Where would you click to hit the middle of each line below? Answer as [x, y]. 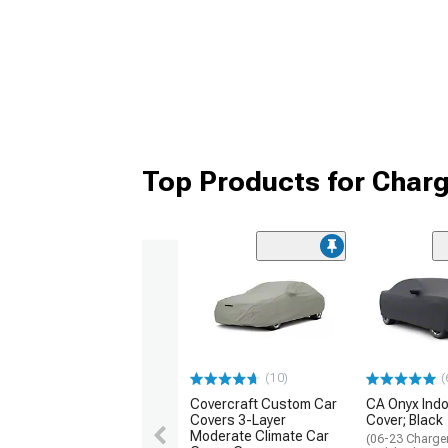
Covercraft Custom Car [263, 404]
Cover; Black [404, 420]
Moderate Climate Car [259, 436]
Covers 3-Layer [238, 420]
